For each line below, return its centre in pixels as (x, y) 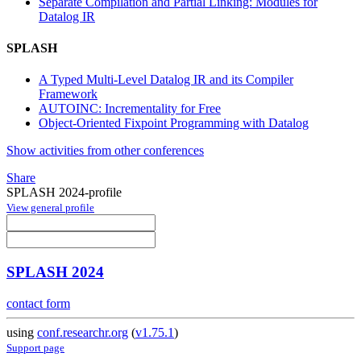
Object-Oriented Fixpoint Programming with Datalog (174, 123)
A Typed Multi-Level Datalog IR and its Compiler (166, 80)
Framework (68, 94)
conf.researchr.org (83, 332)
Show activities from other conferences (105, 151)
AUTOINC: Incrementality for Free (130, 109)
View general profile (50, 208)
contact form (38, 303)
